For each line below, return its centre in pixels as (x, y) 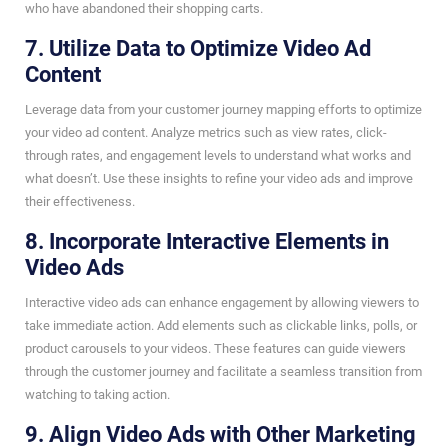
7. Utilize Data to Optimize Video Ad (198, 48)
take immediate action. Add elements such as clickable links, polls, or (221, 325)
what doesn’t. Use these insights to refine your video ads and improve (219, 178)
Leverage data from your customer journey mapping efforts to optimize (223, 109)
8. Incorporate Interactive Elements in (207, 241)
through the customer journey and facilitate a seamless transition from (223, 371)
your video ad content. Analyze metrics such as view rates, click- (206, 132)
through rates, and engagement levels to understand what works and (218, 155)
